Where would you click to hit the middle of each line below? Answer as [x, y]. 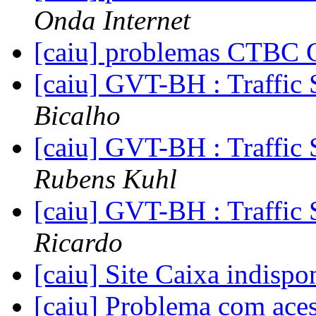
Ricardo [78, 243]
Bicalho [77, 116]
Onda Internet [112, 20]
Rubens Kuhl [105, 179]
